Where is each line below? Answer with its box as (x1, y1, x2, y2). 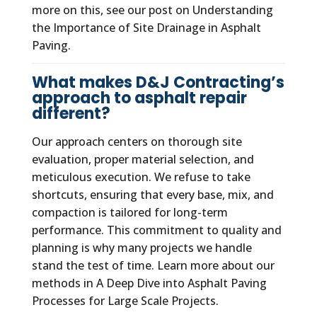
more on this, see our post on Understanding (31, 2, 273, 18)
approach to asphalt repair (31, 87, 247, 110)
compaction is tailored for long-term (31, 204, 228, 220)
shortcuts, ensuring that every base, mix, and (31, 186, 274, 202)
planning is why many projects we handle (31, 239, 252, 255)
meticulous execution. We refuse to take (31, 168, 250, 185)
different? (31, 103, 110, 125)
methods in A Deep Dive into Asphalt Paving (31, 275, 267, 291)
